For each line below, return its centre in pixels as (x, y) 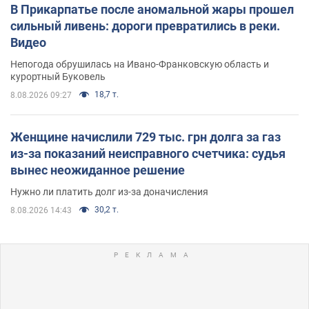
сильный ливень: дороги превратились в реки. (145, 26)
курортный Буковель (58, 76)
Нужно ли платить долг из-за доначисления (109, 191)
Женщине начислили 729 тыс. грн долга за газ (146, 137)
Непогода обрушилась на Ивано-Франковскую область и (140, 64)
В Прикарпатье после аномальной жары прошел (152, 9)
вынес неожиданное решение (98, 170)
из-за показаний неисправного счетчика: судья (148, 153)
